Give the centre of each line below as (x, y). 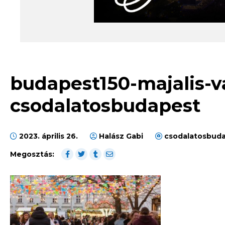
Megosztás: (32, 154)
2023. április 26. (48, 136)
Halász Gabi (121, 136)
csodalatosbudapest (105, 106)
